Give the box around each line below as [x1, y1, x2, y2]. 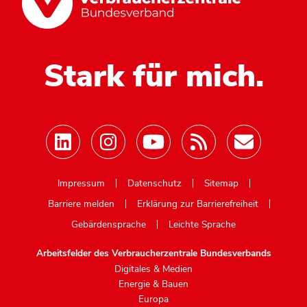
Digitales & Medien [114, 262, 193, 275]
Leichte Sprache [169, 217, 236, 231]
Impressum [57, 176, 105, 190]
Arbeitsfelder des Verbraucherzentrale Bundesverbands [36, 246, 271, 260]
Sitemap [204, 176, 238, 190]
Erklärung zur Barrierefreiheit [137, 197, 258, 210]
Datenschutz [127, 176, 182, 190]
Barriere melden [48, 197, 114, 210]
